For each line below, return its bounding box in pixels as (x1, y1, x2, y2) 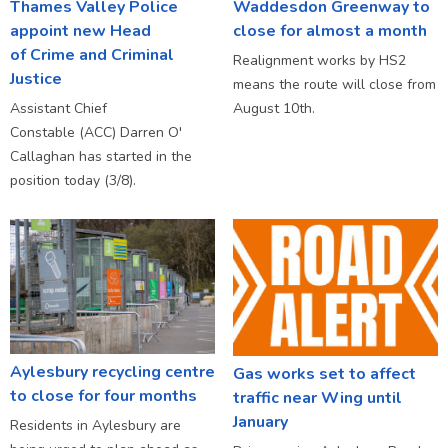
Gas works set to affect (232, 362, 416, 385)
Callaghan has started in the (10, 146, 192, 166)
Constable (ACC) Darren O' (10, 122, 182, 142)
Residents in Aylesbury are (10, 415, 181, 435)
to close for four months (10, 384, 197, 407)
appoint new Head (10, 19, 151, 42)
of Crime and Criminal (10, 43, 174, 66)
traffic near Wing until (232, 386, 402, 409)
